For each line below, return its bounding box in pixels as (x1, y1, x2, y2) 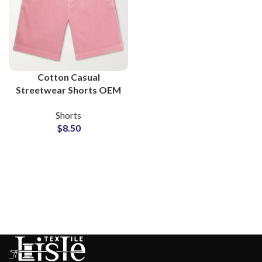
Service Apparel (34, 97, 103, 109)
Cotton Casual (37, 71, 100, 83)
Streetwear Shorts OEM (16, 84, 121, 96)
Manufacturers (35, 110, 102, 122)
